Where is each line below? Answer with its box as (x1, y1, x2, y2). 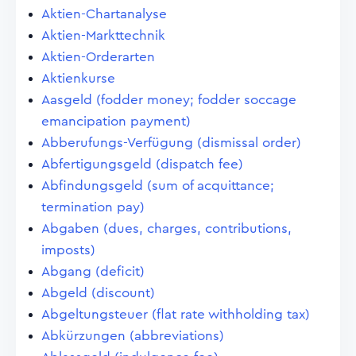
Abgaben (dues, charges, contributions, (41, 222, 292, 235)
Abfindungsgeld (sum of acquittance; (41, 179, 274, 192)
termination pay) (41, 200, 145, 214)
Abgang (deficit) (41, 265, 145, 278)
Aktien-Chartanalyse (41, 7, 167, 21)
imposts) (41, 243, 95, 257)
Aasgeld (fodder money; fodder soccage (41, 93, 296, 106)
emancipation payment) (41, 114, 191, 128)
